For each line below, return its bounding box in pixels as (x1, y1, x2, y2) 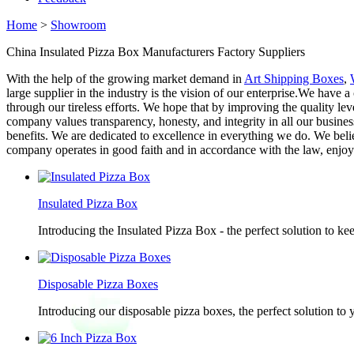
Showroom (51, 18, 106, 32)
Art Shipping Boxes (244, 72, 344, 85)
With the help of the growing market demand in (6, 72, 244, 85)
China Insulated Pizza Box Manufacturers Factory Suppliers (6, 45, 305, 58)
